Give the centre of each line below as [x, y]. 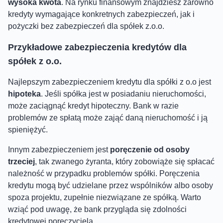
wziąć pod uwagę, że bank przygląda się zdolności [97, 209]
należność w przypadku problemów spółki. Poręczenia [104, 173]
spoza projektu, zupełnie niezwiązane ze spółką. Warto [105, 197]
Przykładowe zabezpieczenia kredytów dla [97, 47]
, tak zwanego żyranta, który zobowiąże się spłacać [125, 161]
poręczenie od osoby [150, 149]
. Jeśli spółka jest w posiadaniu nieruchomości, [123, 94]
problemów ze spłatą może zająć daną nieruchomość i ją [108, 117]
